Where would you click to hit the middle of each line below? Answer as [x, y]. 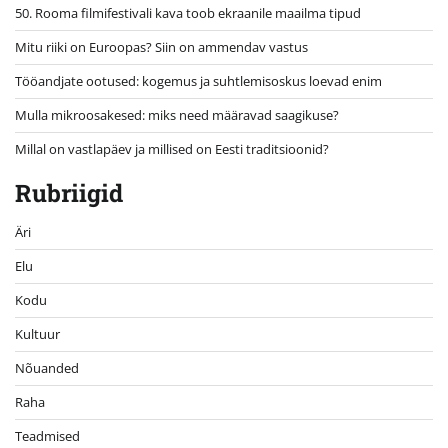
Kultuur [37, 333]
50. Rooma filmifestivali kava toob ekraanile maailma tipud [188, 12]
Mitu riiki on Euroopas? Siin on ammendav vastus [161, 46]
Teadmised [47, 435]
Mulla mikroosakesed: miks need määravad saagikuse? [177, 114]
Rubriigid [69, 192]
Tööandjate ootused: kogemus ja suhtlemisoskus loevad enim [198, 80]
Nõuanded [47, 367]
